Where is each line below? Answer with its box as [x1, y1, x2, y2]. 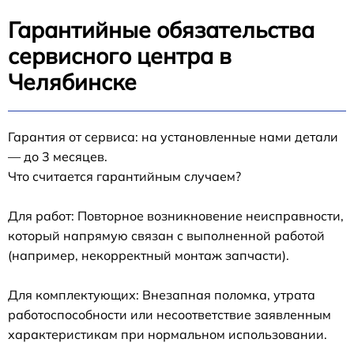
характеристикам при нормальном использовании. [8, 326, 327, 343]
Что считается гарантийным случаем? [8, 168, 241, 185]
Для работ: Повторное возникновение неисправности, [8, 208, 344, 224]
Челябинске [8, 68, 137, 96]
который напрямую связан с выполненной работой [8, 228, 325, 244]
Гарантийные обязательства [8, 16, 314, 44]
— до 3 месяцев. [8, 149, 107, 165]
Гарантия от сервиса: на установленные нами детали [8, 129, 338, 145]
